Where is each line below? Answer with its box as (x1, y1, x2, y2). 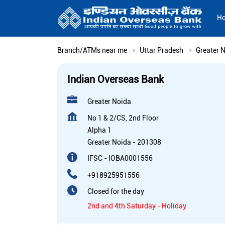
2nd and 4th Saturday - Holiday (87, 202, 186, 210)
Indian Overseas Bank (67, 73, 164, 86)
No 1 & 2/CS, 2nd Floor (87, 114, 159, 123)
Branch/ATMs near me (57, 46, 127, 55)
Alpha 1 (87, 126, 111, 135)
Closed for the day (87, 187, 144, 196)
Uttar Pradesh (140, 46, 183, 55)
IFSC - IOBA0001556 (87, 154, 153, 163)
